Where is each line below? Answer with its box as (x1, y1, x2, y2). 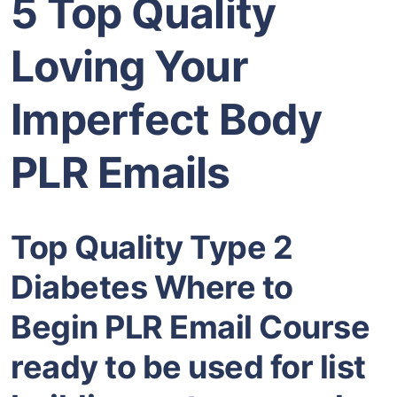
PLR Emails (11, 146, 230, 199)
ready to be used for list (11, 347, 366, 387)
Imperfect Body (11, 93, 323, 146)
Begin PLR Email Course (11, 307, 370, 347)
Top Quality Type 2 (11, 228, 292, 268)
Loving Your (11, 40, 248, 93)
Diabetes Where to (11, 268, 293, 307)
